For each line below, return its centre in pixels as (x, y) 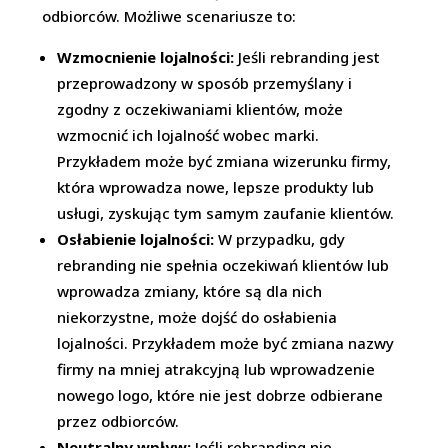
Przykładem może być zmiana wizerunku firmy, (224, 161)
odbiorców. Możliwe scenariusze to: (169, 16)
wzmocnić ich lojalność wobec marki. (188, 135)
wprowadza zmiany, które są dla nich (190, 291)
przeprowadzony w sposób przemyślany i (205, 83)
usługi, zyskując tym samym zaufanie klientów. (226, 213)
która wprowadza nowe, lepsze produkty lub (216, 187)
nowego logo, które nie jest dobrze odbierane (220, 395)
